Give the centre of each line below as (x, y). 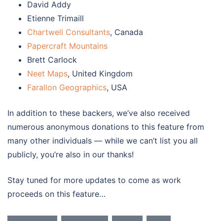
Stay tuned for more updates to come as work (94, 180)
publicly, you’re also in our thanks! (71, 154)
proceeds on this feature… (56, 194)
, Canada (127, 32)
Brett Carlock (52, 60)
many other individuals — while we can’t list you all (103, 141)
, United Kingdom (100, 74)
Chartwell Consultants (69, 32)
